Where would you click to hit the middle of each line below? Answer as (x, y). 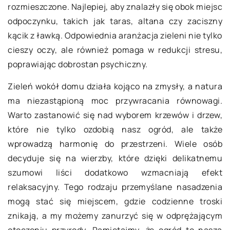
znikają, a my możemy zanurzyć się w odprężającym (115, 216)
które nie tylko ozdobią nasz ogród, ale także (115, 129)
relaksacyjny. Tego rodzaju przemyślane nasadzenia (115, 187)
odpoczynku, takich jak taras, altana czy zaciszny (115, 21)
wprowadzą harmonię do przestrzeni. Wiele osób (115, 144)
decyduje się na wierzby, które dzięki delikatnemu (115, 158)
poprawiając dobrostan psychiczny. (78, 64)
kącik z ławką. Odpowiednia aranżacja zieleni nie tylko (115, 35)
